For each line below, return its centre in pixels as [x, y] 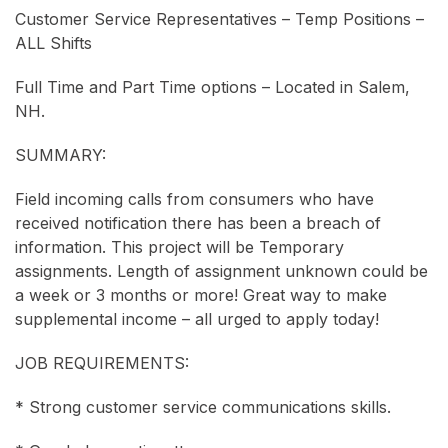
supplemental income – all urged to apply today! [197, 318]
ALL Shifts [53, 42]
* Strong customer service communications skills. [203, 406]
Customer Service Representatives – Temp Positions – [219, 18]
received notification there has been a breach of [198, 222]
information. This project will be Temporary [179, 246]
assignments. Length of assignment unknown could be [221, 270]
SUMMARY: [60, 154]
